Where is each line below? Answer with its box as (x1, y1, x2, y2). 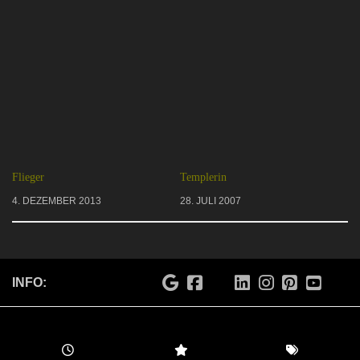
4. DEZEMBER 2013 (12, 194, 101, 207)
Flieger (12, 170, 44, 183)
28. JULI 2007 (180, 194, 241, 207)
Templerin (180, 170, 227, 183)
